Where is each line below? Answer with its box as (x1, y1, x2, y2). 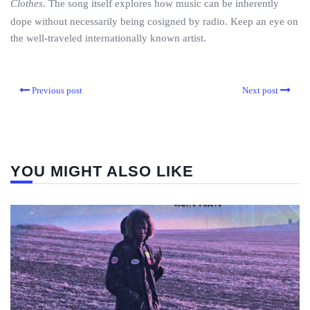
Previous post (32, 85, 82, 95)
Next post (242, 85, 278, 95)
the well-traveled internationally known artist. (10, 33, 206, 44)
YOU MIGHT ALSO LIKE (10, 163, 194, 180)
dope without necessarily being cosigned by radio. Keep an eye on (10, 16, 298, 27)
